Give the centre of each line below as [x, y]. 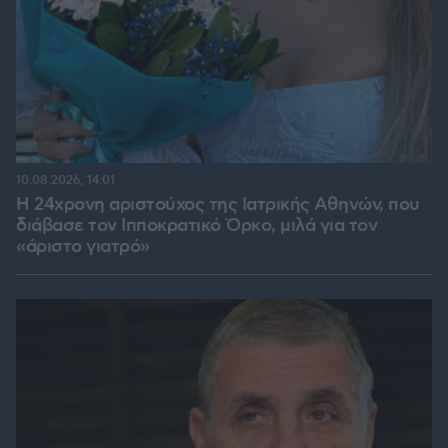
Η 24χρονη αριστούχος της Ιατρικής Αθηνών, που [218, 205]
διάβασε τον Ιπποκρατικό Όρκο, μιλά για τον [196, 226]
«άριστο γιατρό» [83, 247]
